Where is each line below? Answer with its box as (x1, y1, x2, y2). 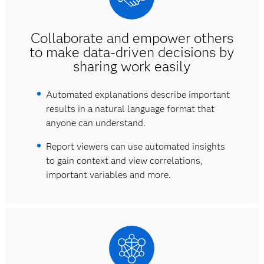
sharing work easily (72, 58, 191, 75)
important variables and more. (45, 169, 171, 180)
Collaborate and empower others (30, 29, 233, 47)
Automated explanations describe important (45, 89, 230, 100)
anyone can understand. (45, 117, 146, 128)
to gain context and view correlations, (45, 155, 203, 166)
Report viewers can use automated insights (45, 141, 225, 152)
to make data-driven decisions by (29, 44, 235, 61)
